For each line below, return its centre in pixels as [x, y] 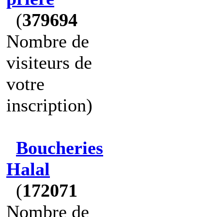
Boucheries [60, 148]
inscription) [49, 105]
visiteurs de [49, 62]
